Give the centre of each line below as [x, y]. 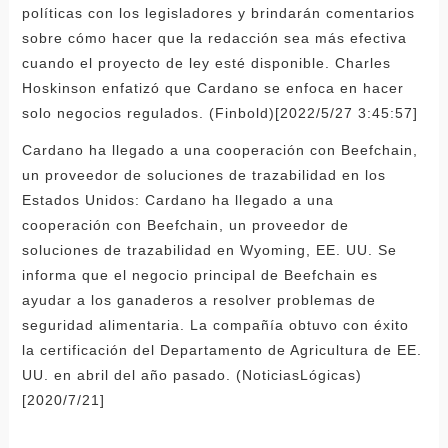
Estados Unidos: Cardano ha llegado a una [177, 199]
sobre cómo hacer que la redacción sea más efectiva [214, 37]
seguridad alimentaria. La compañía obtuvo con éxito [215, 324]
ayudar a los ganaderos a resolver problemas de [198, 299]
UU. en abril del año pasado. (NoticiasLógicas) [191, 374]
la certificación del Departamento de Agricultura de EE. [221, 349]
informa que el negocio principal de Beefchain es [199, 274]
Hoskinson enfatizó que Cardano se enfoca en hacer [212, 87]
